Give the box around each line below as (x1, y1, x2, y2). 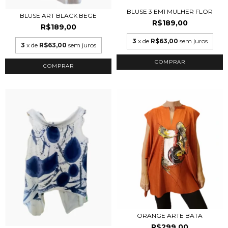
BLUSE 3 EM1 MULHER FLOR (127, 8, 213, 16)
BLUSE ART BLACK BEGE (20, 12, 97, 20)
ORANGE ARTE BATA (137, 212, 203, 220)
